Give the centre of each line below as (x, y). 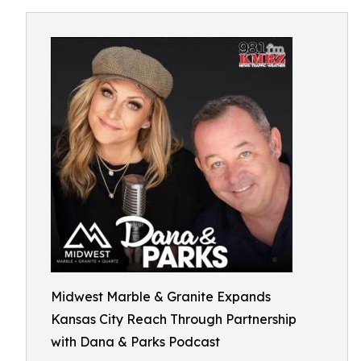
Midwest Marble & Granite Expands (161, 297)
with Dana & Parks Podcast (135, 342)
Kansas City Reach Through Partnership (174, 319)
